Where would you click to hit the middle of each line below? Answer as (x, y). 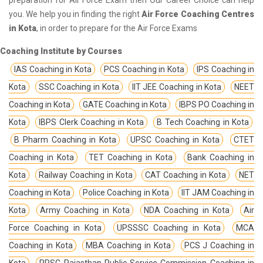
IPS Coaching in (225, 69)
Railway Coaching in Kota (85, 175)
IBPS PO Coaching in (217, 104)
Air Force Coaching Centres (198, 14)
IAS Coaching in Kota (53, 69)
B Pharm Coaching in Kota (65, 139)
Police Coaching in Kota (126, 192)
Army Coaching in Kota (85, 210)
